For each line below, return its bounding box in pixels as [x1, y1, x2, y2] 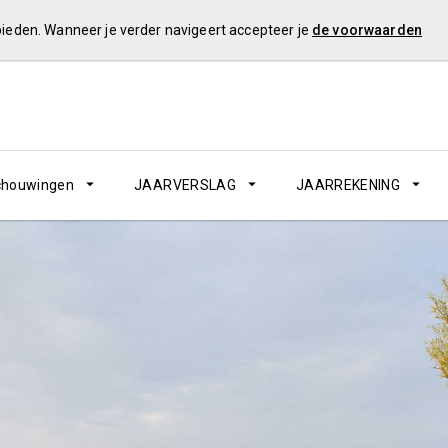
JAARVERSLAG [134, 177, 236, 193]
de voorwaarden [311, 22, 422, 38]
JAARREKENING [295, 177, 401, 193]
